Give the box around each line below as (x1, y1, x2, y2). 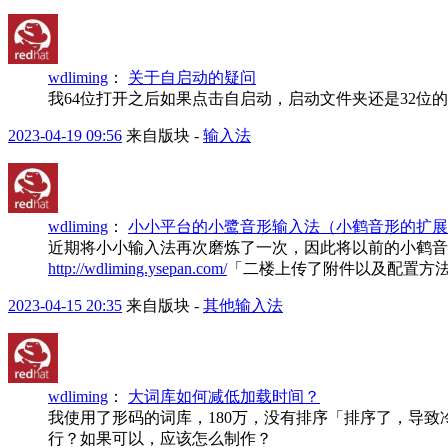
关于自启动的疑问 (128, 68, 256, 86)
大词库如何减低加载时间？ (128, 387, 320, 405)
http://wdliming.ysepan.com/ (48, 259, 227, 277)
